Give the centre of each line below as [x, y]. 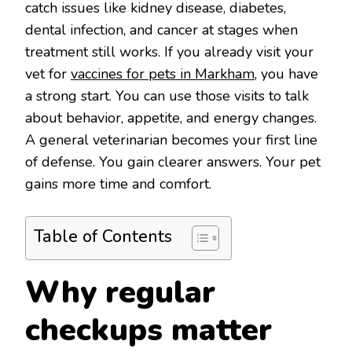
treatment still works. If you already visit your [169, 51]
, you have [286, 73]
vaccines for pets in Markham [163, 73]
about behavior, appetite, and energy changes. [171, 117]
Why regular [120, 292]
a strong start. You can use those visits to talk [167, 95]
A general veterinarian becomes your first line [171, 139]
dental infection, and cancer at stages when [161, 29]
